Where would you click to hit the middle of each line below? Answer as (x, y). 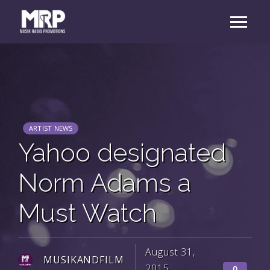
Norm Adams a (105, 183)
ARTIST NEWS (51, 128)
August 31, (171, 252)
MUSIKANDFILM (84, 260)
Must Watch (87, 213)
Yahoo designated (122, 153)
